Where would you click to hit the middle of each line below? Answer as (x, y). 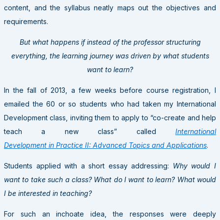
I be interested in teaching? (48, 193)
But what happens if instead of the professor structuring (110, 42)
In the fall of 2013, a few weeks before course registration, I (110, 90)
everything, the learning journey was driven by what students (110, 55)
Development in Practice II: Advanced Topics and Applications (105, 145)
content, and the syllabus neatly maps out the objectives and (110, 7)
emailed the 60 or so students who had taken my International (110, 104)
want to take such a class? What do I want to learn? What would (110, 179)
